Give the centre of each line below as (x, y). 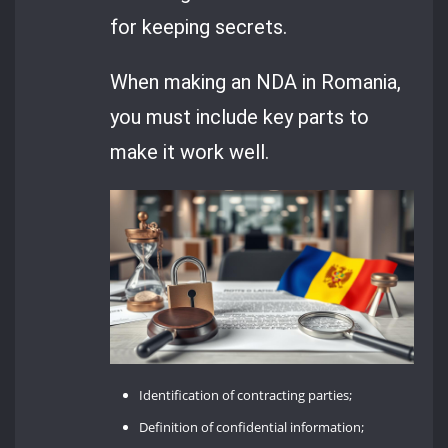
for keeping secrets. (199, 26)
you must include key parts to (240, 116)
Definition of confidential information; (252, 427)
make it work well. (190, 151)
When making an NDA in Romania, (256, 81)
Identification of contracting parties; (246, 395)
